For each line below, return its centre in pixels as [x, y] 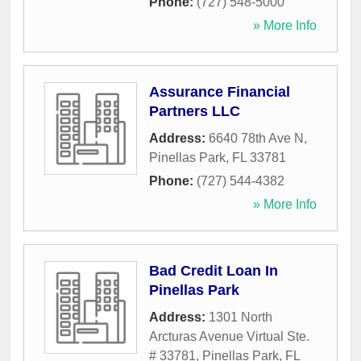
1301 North [241, 317]
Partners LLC [195, 112]
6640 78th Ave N [256, 139]
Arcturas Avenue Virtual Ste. [229, 337]
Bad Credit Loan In [214, 271]
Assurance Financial [220, 92]
